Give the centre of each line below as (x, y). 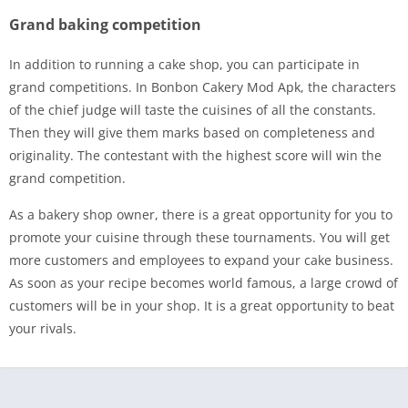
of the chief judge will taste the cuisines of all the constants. (193, 109)
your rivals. (43, 328)
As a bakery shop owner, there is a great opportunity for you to (201, 214)
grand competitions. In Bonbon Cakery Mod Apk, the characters (203, 87)
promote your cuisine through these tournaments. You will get (199, 237)
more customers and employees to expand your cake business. (201, 260)
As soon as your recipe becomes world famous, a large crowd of (204, 282)
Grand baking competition (105, 24)
